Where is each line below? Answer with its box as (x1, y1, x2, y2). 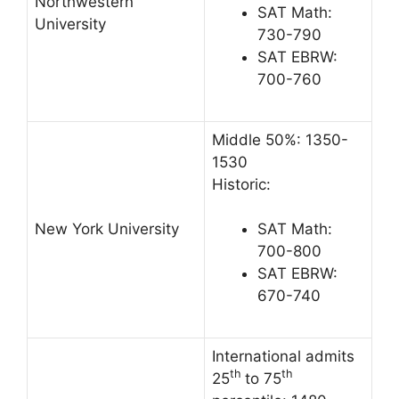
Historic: (212, 175, 271, 193)
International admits (212, 346, 354, 365)
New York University (35, 219, 179, 238)
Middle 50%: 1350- (212, 130, 348, 149)
